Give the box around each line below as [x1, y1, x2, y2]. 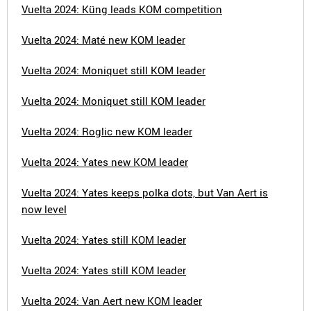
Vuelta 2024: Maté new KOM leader [22, 33, 185, 47]
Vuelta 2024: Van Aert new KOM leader [22, 294, 202, 308]
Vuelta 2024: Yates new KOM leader [22, 155, 188, 169]
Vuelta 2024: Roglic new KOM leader [22, 124, 192, 138]
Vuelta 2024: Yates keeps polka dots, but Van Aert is [22, 185, 268, 199]
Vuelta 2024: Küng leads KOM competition [22, 2, 222, 16]
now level [22, 202, 67, 216]
